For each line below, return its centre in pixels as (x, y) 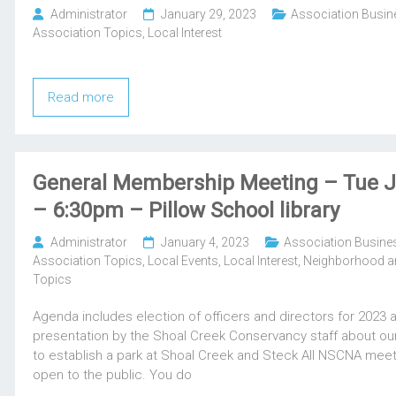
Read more (81, 98)
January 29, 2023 (209, 15)
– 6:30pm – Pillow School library (187, 211)
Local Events (183, 261)
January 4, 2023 (206, 243)
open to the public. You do (113, 375)
